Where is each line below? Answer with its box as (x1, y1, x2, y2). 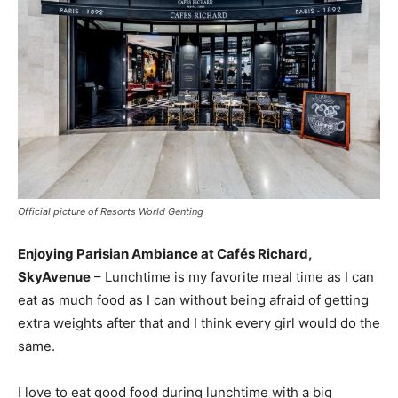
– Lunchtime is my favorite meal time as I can (91, 268, 374, 285)
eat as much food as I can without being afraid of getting (18, 291, 369, 308)
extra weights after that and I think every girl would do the (18, 314, 380, 331)
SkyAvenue (18, 268, 91, 285)
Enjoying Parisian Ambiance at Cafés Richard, (18, 245, 312, 262)
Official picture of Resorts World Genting (18, 205, 203, 218)
